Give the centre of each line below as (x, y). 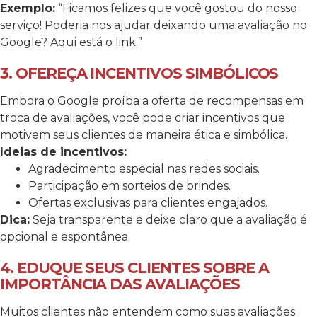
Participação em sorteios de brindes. (129, 186)
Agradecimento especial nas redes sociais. (144, 169)
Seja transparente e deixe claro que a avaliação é (168, 220)
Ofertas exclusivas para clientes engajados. (148, 203)
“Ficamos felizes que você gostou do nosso (176, 8)
